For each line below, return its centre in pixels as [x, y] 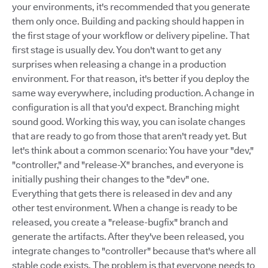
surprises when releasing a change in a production [119, 64]
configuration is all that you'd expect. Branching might [126, 107]
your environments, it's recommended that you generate [131, 7]
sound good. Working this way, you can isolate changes [129, 122]
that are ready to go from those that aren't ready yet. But [129, 136]
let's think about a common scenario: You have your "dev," [133, 150]
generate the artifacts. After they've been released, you [128, 237]
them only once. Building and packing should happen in [128, 21]
